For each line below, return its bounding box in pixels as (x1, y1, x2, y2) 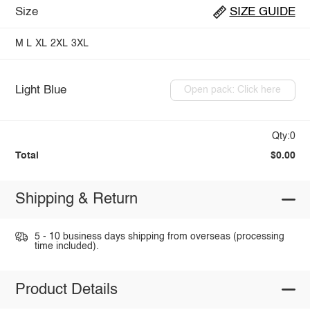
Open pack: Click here (184, 85, 282, 95)
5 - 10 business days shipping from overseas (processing (34, 231, 284, 241)
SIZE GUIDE (229, 6, 295, 19)
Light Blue (15, 84, 66, 96)
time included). (34, 241, 99, 251)
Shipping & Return (15, 192, 138, 208)
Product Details (15, 282, 118, 298)
